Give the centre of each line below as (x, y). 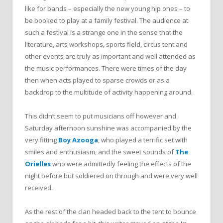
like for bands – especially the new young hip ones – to (108, 8)
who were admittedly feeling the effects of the (122, 164)
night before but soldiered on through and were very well (111, 175)
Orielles (39, 164)
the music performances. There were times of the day (106, 68)
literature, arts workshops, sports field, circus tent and (106, 44)
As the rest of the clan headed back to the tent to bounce (111, 211)
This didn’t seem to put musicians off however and (101, 116)
